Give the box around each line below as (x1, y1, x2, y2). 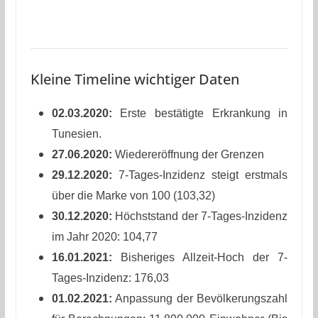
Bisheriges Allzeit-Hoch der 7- (111, 251, 288, 264)
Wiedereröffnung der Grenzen (111, 148, 264, 161)
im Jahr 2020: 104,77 (51, 231, 158, 243)
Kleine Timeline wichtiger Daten (30, 70, 239, 89)
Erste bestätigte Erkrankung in (111, 107, 288, 120)
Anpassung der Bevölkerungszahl (111, 292, 288, 305)
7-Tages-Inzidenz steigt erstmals (111, 169, 288, 182)
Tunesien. (51, 128, 102, 141)
